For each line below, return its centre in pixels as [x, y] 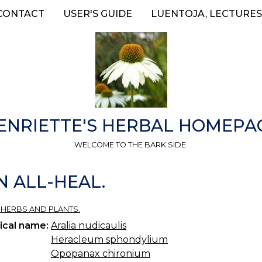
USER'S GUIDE [97, 14]
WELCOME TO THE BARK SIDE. [131, 144]
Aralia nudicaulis [89, 225]
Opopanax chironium [101, 253]
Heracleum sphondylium [109, 239]
